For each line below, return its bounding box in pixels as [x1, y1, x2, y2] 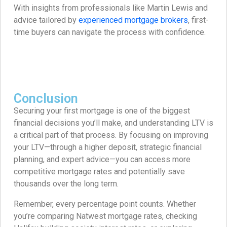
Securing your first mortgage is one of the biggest [14, 106, 190, 116]
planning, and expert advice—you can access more [14, 155, 191, 165]
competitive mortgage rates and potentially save [14, 167, 185, 177]
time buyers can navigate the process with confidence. [14, 27, 206, 37]
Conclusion [14, 91, 78, 106]
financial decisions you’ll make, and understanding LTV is [14, 118, 213, 128]
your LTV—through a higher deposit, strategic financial [14, 142, 202, 153]
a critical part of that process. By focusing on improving [14, 130, 208, 140]
